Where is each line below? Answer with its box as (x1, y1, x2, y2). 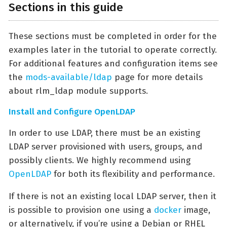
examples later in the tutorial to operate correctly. (9, 45, 217, 56)
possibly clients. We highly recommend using (9, 155, 191, 166)
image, (181, 205, 210, 216)
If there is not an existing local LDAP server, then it (9, 191, 216, 202)
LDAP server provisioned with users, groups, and (9, 141, 202, 153)
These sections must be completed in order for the (9, 31, 217, 42)
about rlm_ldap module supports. (9, 86, 148, 97)
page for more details (112, 72, 203, 83)
